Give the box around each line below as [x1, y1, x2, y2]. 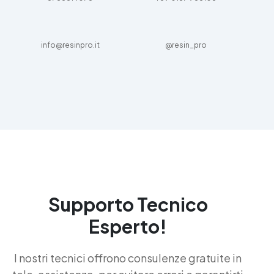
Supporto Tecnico [48, 192, 208, 216]
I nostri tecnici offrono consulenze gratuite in [14, 250, 242, 265]
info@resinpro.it [40, 40, 100, 50]
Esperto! [89, 214, 167, 238]
